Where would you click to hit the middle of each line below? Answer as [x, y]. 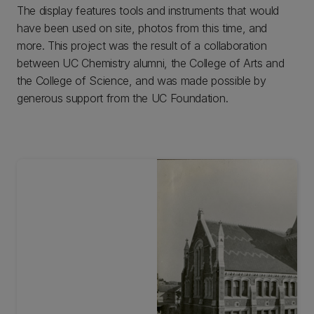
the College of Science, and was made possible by [142, 81]
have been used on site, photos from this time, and [142, 28]
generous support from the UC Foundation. [124, 98]
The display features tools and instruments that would [148, 11]
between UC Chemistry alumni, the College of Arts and [151, 63]
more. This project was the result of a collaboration [142, 46]
